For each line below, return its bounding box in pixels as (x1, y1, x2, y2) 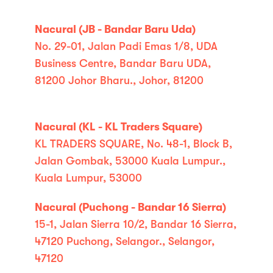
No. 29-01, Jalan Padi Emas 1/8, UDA (35, 40, 218, 52)
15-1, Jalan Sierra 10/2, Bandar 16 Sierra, (35, 218, 237, 230)
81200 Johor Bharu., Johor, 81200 (35, 74, 204, 87)
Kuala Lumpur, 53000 (35, 172, 143, 184)
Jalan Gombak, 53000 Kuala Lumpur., (35, 155, 226, 167)
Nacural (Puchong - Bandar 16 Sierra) (35, 201, 227, 213)
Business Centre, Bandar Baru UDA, (35, 57, 211, 69)
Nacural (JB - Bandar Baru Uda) (35, 23, 196, 35)
